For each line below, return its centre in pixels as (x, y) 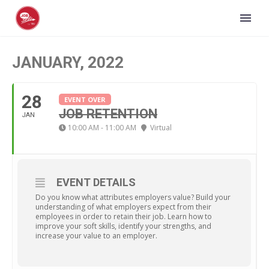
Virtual (161, 128)
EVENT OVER (85, 99)
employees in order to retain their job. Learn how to (124, 216)
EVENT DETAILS (96, 182)
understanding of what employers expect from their (123, 207)
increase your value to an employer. (96, 236)
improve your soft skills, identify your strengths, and (123, 226)
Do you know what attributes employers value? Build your (133, 197)
